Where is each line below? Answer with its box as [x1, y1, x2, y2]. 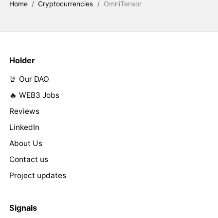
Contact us [9, 154, 48, 164]
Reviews [9, 106, 39, 116]
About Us [9, 138, 42, 148]
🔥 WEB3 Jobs [9, 90, 59, 100]
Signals [9, 202, 37, 213]
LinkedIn [9, 122, 39, 132]
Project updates [9, 170, 66, 180]
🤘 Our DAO [9, 74, 49, 84]
